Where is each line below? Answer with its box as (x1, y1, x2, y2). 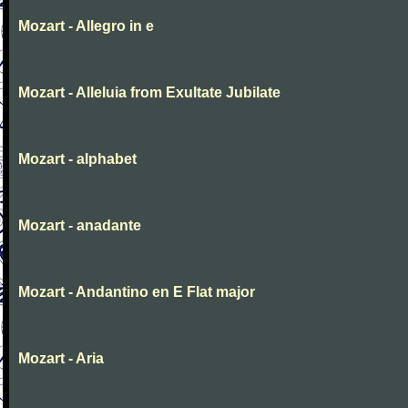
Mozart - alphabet (18, 151, 137, 167)
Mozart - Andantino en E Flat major (18, 284, 255, 300)
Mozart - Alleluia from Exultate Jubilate (18, 85, 280, 100)
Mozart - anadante (18, 218, 141, 233)
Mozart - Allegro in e (18, 18, 154, 34)
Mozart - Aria (18, 351, 104, 366)
